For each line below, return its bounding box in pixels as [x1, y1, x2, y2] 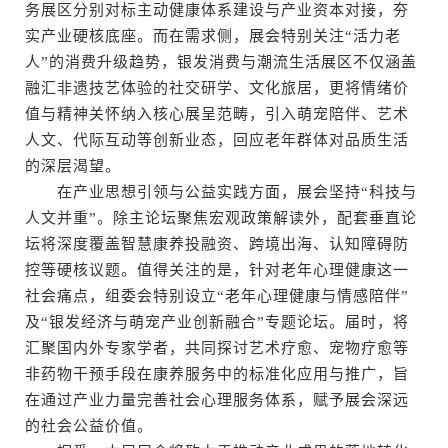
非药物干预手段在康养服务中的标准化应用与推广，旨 [25, 366, 409, 382]
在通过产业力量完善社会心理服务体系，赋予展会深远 [25, 392, 409, 408]
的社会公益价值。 [25, 418, 153, 434]
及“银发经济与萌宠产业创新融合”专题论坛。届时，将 [25, 314, 409, 330]
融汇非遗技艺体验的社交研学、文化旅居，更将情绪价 [25, 80, 409, 96]
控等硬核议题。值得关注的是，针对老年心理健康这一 [25, 262, 409, 278]
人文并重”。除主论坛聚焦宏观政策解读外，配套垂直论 [25, 210, 417, 226]
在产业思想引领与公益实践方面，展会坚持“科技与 [25, 184, 417, 200]
